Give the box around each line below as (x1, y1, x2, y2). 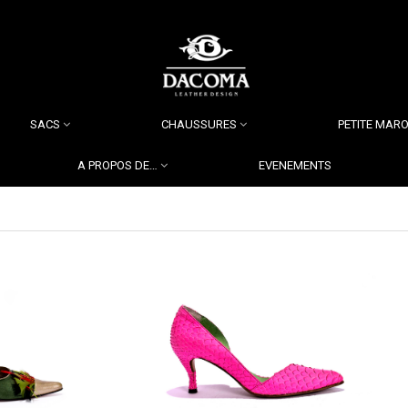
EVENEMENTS (258, 158, 331, 172)
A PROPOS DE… (76, 158, 158, 172)
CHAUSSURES (160, 117, 237, 131)
